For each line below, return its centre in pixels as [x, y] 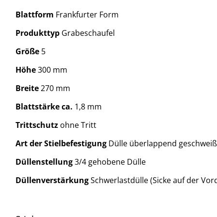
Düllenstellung [45, 162]
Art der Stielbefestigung [62, 144]
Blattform [36, 15]
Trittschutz [38, 125]
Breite [28, 88]
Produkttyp [39, 33]
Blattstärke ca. [45, 107]
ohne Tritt [78, 125]
